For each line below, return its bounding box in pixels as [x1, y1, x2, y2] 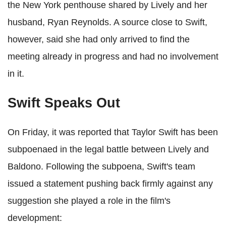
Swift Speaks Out [8, 95, 120, 111]
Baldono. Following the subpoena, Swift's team [8, 161, 195, 172]
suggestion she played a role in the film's [8, 196, 171, 206]
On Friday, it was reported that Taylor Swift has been [8, 127, 218, 138]
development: [8, 213, 62, 223]
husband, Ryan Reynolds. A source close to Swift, [8, 17, 207, 28]
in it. [8, 69, 24, 79]
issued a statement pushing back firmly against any [8, 179, 213, 189]
